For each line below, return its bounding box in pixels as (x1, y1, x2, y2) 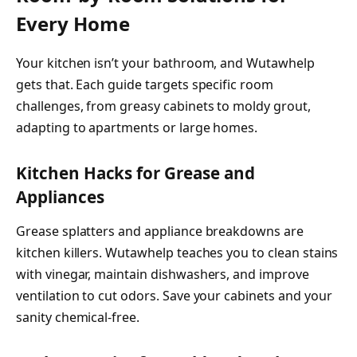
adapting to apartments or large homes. (16, 119, 258, 137)
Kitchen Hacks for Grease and (16, 162, 255, 185)
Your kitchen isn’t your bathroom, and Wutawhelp (16, 54, 315, 73)
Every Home (16, 10, 130, 37)
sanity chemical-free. (16, 308, 139, 327)
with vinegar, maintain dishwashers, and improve (16, 265, 309, 284)
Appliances (16, 186, 104, 209)
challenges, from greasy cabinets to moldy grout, (16, 97, 311, 116)
